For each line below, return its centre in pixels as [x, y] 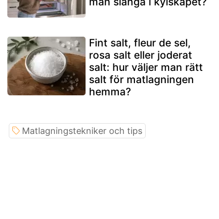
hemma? [110, 91]
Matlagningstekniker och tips [82, 131]
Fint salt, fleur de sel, [140, 43]
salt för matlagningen [142, 79]
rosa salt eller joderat [141, 55]
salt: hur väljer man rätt [146, 67]
